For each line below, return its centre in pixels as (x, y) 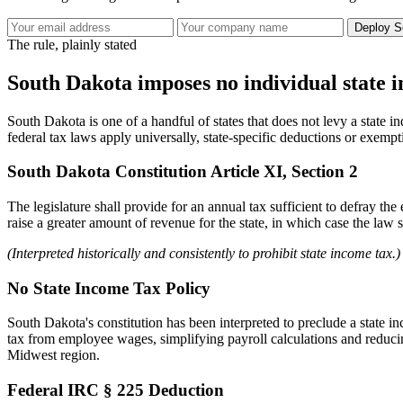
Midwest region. (54, 355)
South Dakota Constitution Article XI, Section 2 (183, 172)
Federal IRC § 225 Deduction (116, 390)
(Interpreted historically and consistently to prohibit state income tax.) (204, 253)
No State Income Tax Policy (109, 288)
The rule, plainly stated (72, 44)
